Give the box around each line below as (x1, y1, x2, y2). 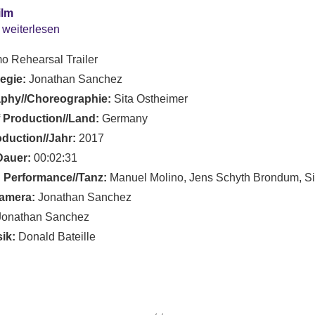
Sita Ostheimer (111, 93, 188, 105)
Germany (99, 112, 148, 124)
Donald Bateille (15, 231, 96, 243)
